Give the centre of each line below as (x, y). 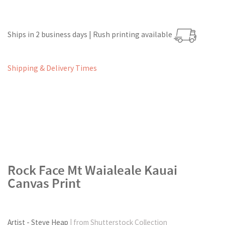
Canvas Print (44, 183)
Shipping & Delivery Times (52, 68)
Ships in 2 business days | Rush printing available (91, 35)
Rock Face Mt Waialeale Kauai (92, 170)
